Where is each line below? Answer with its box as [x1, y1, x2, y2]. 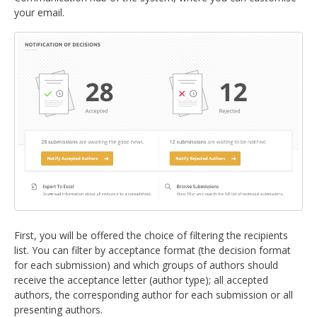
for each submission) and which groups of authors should [14, 258, 278, 272]
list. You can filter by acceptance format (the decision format [14, 243, 291, 257]
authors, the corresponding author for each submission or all [14, 287, 293, 301]
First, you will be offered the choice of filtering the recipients [14, 228, 288, 242]
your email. [14, 5, 67, 19]
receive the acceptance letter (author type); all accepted [14, 272, 268, 287]
